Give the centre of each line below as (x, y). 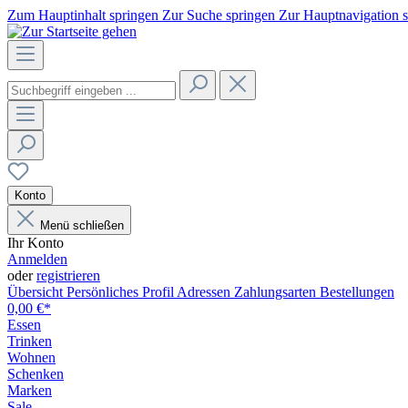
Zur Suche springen (220, 15)
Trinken (30, 341)
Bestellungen (357, 292)
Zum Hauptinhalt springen (85, 15)
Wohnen (31, 357)
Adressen (205, 292)
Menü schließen (82, 225)
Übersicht (37, 292)
